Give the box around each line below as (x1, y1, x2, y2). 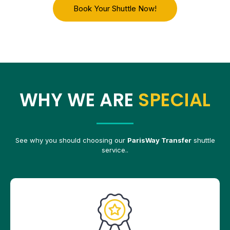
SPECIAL (138, 87, 211, 113)
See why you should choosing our (15, 136, 127, 145)
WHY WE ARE (19, 87, 138, 113)
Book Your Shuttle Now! (73, 4, 157, 14)
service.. (102, 146, 128, 155)
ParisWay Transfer (127, 136, 191, 145)
